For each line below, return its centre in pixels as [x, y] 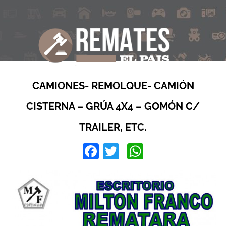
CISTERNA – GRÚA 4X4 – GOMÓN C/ [113, 106]
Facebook [135, 151]
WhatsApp [181, 151]
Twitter [143, 151]
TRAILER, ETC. [113, 127]
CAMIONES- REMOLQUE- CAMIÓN [113, 86]
